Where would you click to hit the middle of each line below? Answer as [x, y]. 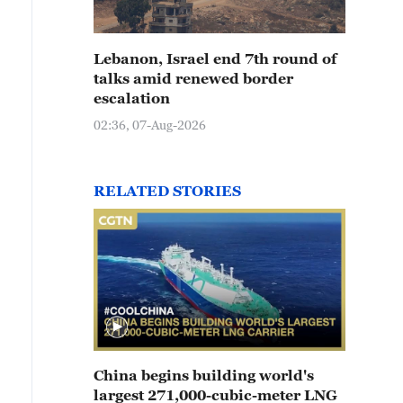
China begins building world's [204, 375]
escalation [132, 98]
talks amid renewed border [193, 78]
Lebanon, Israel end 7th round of [215, 58]
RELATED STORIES [167, 191]
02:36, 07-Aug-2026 [150, 125]
